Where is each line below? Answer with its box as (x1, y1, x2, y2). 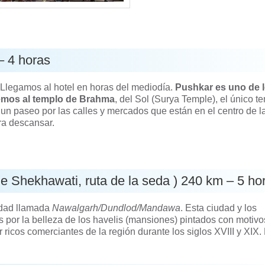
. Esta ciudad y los (180, 202, 257, 213)
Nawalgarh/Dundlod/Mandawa (52, 202, 181, 213)
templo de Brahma (33, 93, 115, 104)
